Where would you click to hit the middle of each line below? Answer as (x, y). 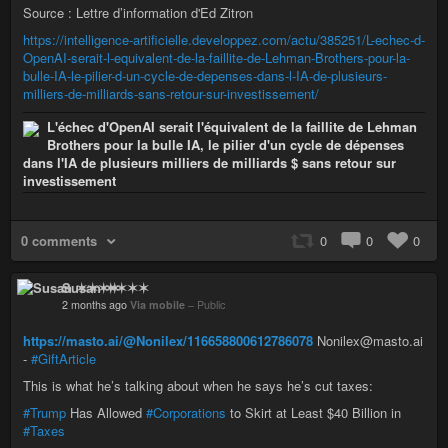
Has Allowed (106, 412)
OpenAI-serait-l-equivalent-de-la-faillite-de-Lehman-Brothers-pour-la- (216, 57)
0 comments (59, 240)
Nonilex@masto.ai (368, 340)
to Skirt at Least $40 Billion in (313, 412)
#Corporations (186, 412)
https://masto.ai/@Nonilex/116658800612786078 (168, 340)
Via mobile (159, 304)
